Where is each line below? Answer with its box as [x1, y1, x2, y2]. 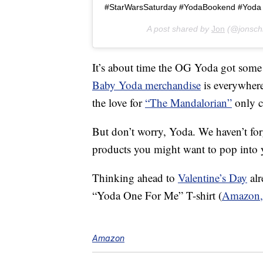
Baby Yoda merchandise [92, 77, 201, 93]
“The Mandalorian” [145, 95, 232, 110]
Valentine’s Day [178, 170, 247, 186]
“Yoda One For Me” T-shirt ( [92, 188, 222, 203]
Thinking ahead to [92, 170, 178, 186]
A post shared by [147, 24, 211, 34]
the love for [92, 95, 145, 110]
